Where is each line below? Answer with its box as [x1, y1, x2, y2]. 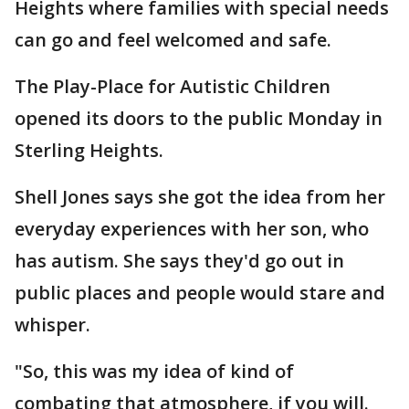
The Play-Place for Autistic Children [15, 74, 330, 99]
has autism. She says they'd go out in [15, 248, 344, 273]
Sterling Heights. [15, 138, 163, 163]
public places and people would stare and [15, 280, 385, 305]
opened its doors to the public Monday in [15, 106, 383, 131]
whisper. [15, 312, 90, 337]
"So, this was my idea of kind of [15, 359, 294, 383]
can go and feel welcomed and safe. [15, 27, 331, 52]
